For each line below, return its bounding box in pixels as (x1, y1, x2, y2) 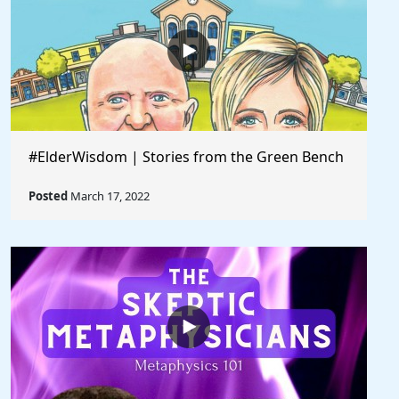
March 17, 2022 (68, 188, 150, 204)
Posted (28, 188, 68, 204)
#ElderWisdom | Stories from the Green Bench (28, 147, 344, 167)
